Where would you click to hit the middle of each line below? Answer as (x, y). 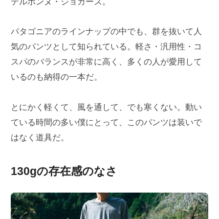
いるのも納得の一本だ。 (56, 77)
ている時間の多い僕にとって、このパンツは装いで (106, 122)
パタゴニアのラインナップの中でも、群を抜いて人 (106, 32)
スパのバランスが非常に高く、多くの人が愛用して (106, 62)
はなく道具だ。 (40, 137)
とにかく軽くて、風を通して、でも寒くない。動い (106, 107)
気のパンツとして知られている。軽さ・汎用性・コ (106, 47)
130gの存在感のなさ (64, 171)
